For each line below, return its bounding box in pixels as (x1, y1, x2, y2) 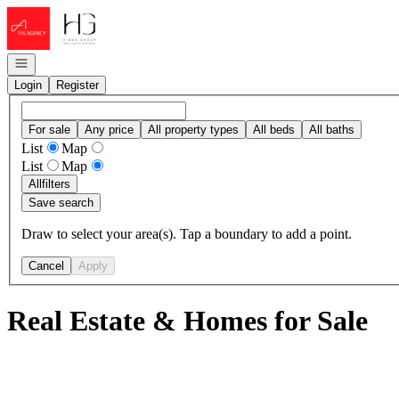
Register (56, 78, 99, 92)
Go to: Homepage (6, 6, 107, 21)
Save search (28, 195, 94, 209)
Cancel (28, 258, 64, 273)
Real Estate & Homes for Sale (7, 305, 368, 338)
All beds (253, 122, 295, 136)
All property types (148, 122, 239, 136)
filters (42, 176, 70, 191)
